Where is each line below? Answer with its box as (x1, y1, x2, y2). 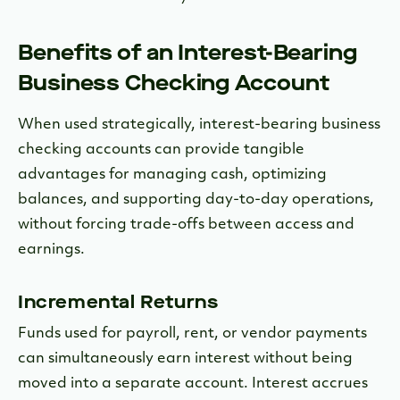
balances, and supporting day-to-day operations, (18, 193, 374, 208)
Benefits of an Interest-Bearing (18, 38, 357, 68)
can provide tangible (154, 143, 304, 158)
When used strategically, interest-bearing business (18, 118, 380, 133)
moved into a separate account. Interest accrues (18, 377, 368, 392)
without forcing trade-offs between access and (18, 218, 354, 233)
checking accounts (18, 143, 151, 158)
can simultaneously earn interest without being (18, 352, 353, 367)
